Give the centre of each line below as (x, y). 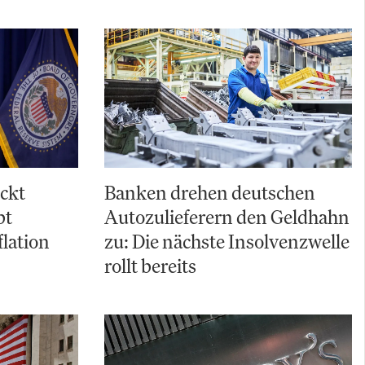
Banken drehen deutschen (210, 193)
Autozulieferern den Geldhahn (227, 217)
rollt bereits (150, 266)
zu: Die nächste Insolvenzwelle (227, 242)
